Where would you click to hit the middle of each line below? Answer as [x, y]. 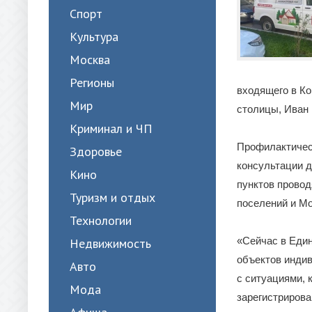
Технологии [101, 220]
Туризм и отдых [112, 197]
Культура [94, 37]
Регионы [92, 83]
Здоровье [96, 151]
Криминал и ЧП [111, 128]
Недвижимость [110, 243]
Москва [90, 60]
